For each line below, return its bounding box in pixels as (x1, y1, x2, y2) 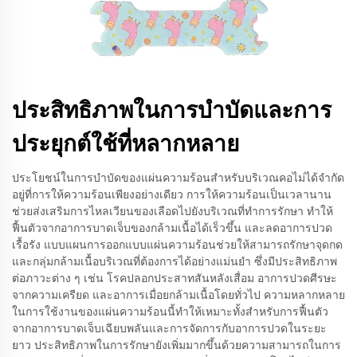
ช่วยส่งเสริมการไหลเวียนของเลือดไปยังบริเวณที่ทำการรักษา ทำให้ (12, 204, 333, 218)
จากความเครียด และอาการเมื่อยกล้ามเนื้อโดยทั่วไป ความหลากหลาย (12, 288, 345, 302)
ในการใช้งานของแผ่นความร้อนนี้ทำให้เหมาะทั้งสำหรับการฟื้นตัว (12, 304, 328, 319)
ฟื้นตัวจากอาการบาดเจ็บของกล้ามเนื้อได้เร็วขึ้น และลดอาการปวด (12, 221, 332, 235)
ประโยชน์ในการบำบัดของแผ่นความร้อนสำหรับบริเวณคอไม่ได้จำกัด (12, 171, 344, 185)
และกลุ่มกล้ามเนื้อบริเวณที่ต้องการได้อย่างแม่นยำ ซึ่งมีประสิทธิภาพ (12, 254, 337, 269)
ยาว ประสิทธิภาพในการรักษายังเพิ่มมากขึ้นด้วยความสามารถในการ (12, 338, 341, 352)
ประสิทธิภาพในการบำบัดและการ (12, 96, 331, 124)
